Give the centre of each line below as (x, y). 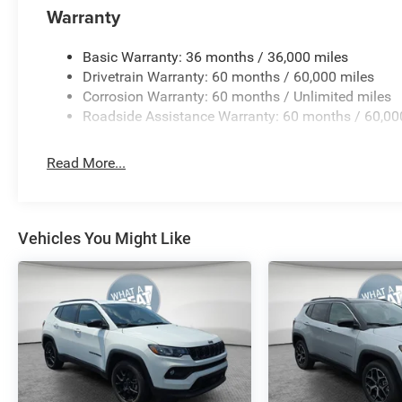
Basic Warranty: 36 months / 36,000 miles (216, 57)
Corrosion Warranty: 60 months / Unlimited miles (237, 96)
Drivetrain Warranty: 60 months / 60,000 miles (229, 76)
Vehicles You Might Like (105, 238)
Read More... (87, 162)
